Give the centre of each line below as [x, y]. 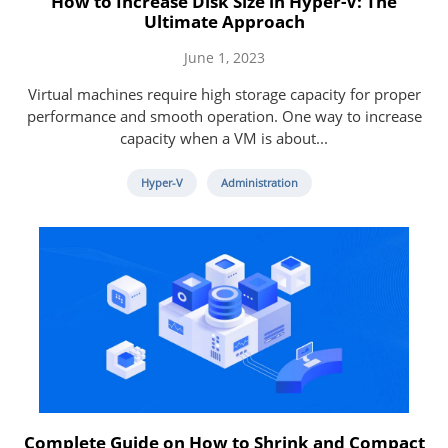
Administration [259, 182]
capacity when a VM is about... [224, 137]
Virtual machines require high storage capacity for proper [224, 93]
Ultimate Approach [224, 21]
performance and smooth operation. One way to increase [224, 115]
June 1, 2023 [224, 57]
